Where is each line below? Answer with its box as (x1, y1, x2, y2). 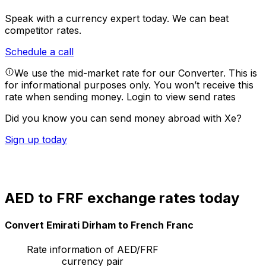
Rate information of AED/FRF (26, 243, 159, 256)
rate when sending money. (5, 91, 126, 103)
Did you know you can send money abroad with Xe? (5, 112, 242, 125)
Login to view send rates (126, 91, 236, 103)
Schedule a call (5, 46, 74, 58)
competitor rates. (5, 24, 81, 37)
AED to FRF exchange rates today (5, 189, 239, 207)
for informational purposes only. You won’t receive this (5, 79, 254, 91)
